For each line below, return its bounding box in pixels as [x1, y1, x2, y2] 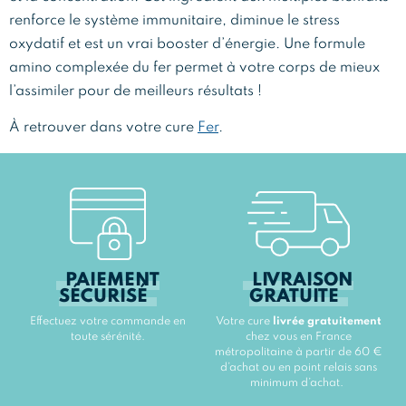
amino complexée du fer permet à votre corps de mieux [9, 61, 380, 75]
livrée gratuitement [272, 315, 382, 327]
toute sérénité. [71, 331, 145, 343]
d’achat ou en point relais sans [219, 362, 377, 373]
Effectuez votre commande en [30, 315, 186, 327]
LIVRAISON [252, 271, 353, 290]
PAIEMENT [65, 271, 159, 290]
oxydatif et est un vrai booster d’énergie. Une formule [9, 37, 365, 52]
